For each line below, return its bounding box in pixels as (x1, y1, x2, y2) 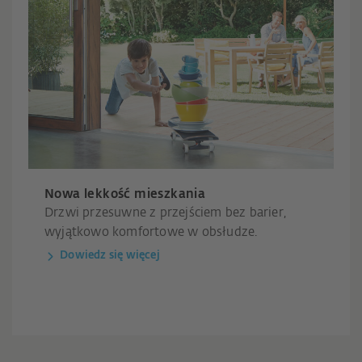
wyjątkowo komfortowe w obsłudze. (44, 226, 258, 239)
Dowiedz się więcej (60, 250, 160, 262)
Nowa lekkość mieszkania (44, 188, 206, 201)
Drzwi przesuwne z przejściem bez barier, (44, 207, 286, 220)
